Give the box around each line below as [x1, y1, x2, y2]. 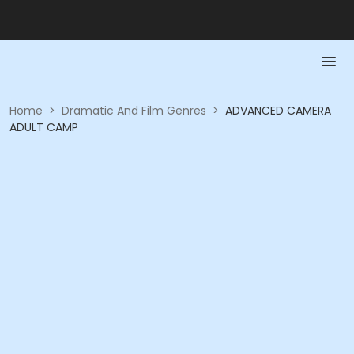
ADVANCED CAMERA [225, 103, 331, 119]
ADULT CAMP [9, 119, 78, 135]
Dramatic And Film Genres [62, 103, 206, 119]
